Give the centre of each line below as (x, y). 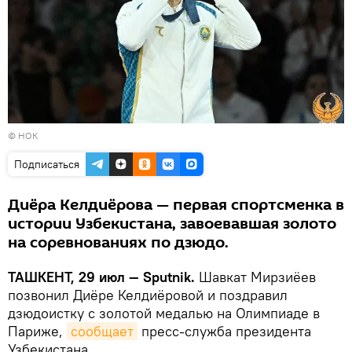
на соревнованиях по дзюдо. (118, 242)
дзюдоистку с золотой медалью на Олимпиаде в (164, 313)
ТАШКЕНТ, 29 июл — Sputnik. (101, 277)
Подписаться (47, 164)
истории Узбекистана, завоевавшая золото (172, 224)
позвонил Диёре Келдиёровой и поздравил (148, 295)
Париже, (37, 331)
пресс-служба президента (224, 331)
